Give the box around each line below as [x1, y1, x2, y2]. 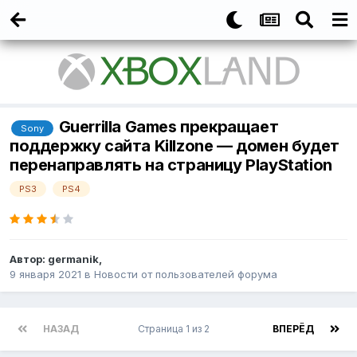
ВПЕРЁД [273, 323, 314, 335]
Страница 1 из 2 [137, 323, 214, 335]
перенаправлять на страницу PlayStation [10, 155, 332, 175]
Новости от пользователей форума [94, 268, 277, 281]
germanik [48, 253, 99, 266]
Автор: [10, 253, 48, 266]
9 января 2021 [10, 268, 81, 281]
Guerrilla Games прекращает [58, 117, 279, 137]
